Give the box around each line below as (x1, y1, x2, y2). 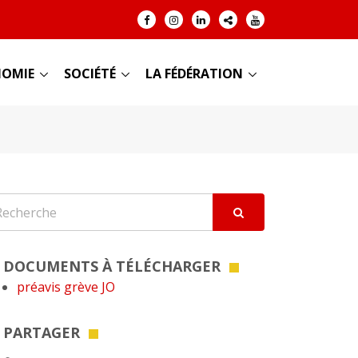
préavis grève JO (17, 278, 115, 296)
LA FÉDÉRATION (145, 65, 243, 83)
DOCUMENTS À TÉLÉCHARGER (3, 257, 221, 276)
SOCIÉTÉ (64, 65, 116, 83)
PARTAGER (3, 323, 80, 342)
